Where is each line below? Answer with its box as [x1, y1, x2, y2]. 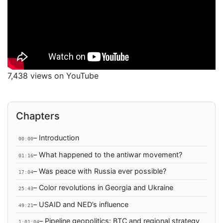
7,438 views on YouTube [7, 71, 99, 81]
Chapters [16, 110, 60, 122]
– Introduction [33, 133, 79, 142]
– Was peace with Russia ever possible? [33, 166, 166, 175]
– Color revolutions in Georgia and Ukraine [33, 183, 173, 192]
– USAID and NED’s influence [33, 200, 128, 209]
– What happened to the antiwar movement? [33, 150, 182, 159]
